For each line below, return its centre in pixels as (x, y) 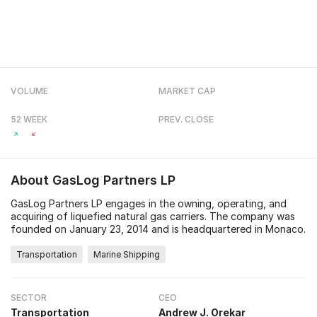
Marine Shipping (127, 254)
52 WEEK (29, 119)
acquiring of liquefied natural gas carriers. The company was (153, 216)
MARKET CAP (187, 91)
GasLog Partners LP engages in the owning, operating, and (149, 203)
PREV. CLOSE (186, 119)
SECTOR (29, 298)
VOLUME (29, 91)
